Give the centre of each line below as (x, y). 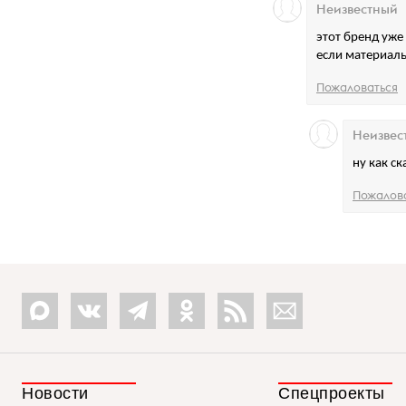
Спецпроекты (332, 393)
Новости (55, 393)
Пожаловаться (357, 87)
